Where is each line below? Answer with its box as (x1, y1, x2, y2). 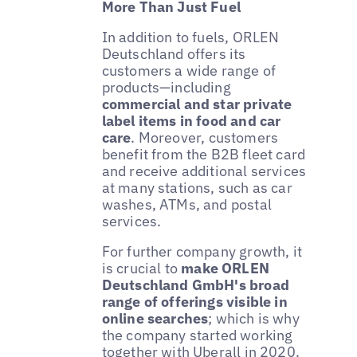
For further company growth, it (101, 241, 303, 261)
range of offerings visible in (101, 292, 288, 311)
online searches (101, 308, 209, 328)
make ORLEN (181, 258, 269, 277)
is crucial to (101, 258, 182, 277)
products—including (101, 77, 231, 96)
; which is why (208, 308, 300, 328)
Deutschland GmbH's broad (101, 275, 289, 294)
